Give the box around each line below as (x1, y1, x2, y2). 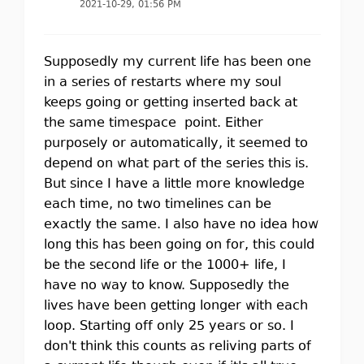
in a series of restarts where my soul (43, 73, 281, 93)
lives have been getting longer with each (43, 297, 308, 316)
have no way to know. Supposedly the (43, 276, 289, 296)
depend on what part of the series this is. (43, 154, 309, 174)
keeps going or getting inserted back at (43, 93, 297, 113)
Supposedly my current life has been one (43, 53, 311, 72)
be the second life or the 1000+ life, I (43, 256, 286, 275)
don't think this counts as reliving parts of (43, 337, 311, 357)
